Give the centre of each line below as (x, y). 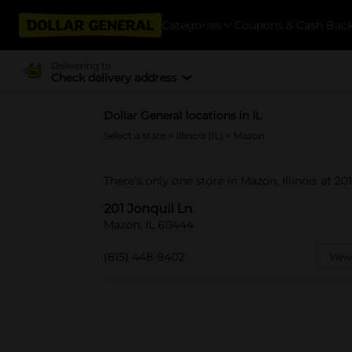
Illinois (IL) (201, 136)
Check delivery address (114, 77)
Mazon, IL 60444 (148, 225)
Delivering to (81, 65)
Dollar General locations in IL (183, 115)
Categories (192, 25)
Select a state (136, 136)
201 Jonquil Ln (148, 209)
